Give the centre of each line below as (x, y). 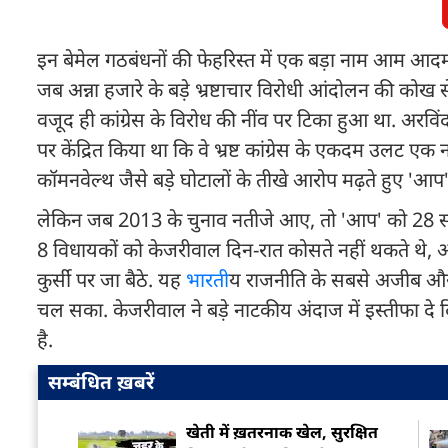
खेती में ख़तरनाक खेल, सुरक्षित (282, 432)
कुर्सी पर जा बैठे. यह (111, 279)
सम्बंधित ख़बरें (101, 382)
